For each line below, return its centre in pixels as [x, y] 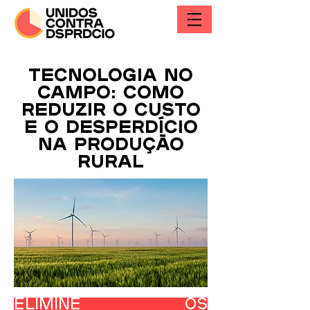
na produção [111, 146]
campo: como [111, 94]
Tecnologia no [111, 76]
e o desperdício [111, 128]
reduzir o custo [111, 111]
